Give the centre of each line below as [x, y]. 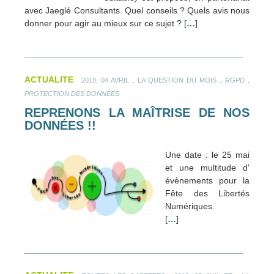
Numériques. [190, 206]
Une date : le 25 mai [207, 155]
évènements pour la [207, 181]
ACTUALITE [49, 80]
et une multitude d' [207, 168]
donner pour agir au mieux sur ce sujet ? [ [106, 24]
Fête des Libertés [207, 194]
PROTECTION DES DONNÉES [72, 94]
